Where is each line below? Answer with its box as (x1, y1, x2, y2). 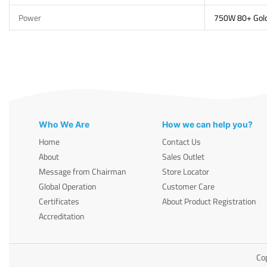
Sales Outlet (162, 150, 205, 163)
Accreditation (39, 209, 85, 222)
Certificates (39, 194, 79, 207)
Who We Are (39, 119, 89, 129)
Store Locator (162, 164, 210, 178)
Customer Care (162, 179, 215, 193)
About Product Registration (162, 194, 257, 207)
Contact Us (162, 135, 201, 148)
